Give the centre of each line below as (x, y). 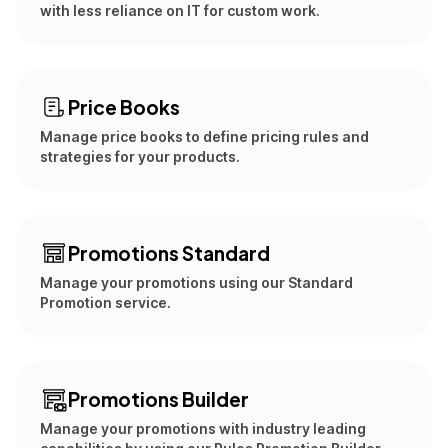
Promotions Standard (169, 253)
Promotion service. (105, 302)
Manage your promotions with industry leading (203, 428)
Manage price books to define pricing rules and (204, 136)
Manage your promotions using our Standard (196, 282)
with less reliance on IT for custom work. (180, 10)
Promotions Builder (158, 399)
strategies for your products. (140, 156)
